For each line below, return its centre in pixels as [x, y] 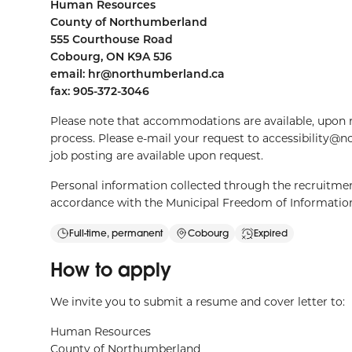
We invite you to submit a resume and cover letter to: [198, 301]
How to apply [111, 269]
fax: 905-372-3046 [100, 91]
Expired [271, 233]
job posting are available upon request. [157, 155]
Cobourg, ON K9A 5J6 [111, 56]
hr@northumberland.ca [156, 73]
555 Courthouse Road [112, 39]
